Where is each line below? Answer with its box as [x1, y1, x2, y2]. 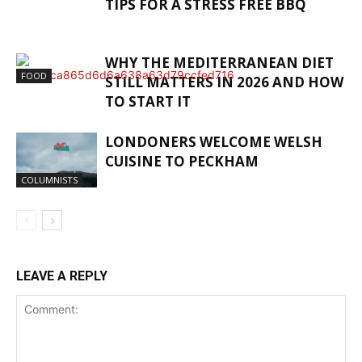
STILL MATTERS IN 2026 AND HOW [105, 72, 343, 91]
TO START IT [105, 91, 191, 111]
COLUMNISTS [21, 174, 78, 187]
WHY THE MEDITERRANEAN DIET [105, 53, 334, 72]
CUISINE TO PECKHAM [105, 151, 259, 170]
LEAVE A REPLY [16, 267, 107, 284]
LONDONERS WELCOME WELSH [105, 132, 322, 151]
